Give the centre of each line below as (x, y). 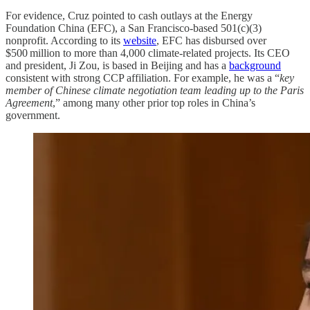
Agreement (29, 102)
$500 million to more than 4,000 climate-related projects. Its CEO (148, 53)
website (140, 40)
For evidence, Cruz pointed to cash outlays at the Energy (129, 15)
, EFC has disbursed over (211, 40)
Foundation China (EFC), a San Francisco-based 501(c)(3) (134, 28)
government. (33, 115)
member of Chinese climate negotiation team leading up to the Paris (155, 90)
